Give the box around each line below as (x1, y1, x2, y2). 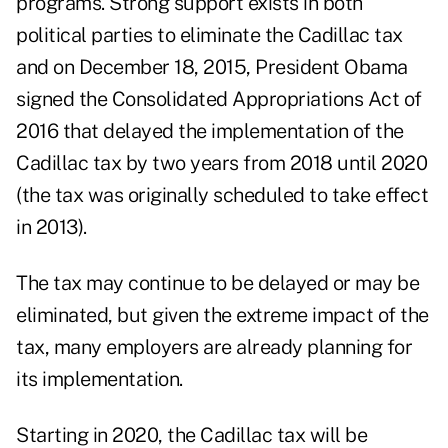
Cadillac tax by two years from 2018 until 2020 (16, 151, 427, 176)
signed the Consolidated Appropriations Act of (16, 87, 422, 112)
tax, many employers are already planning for (16, 335, 412, 360)
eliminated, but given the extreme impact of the (16, 303, 429, 328)
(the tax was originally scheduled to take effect (16, 183, 428, 208)
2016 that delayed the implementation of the (16, 119, 404, 144)
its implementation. (16, 367, 183, 392)
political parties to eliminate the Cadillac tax (16, 23, 403, 48)
